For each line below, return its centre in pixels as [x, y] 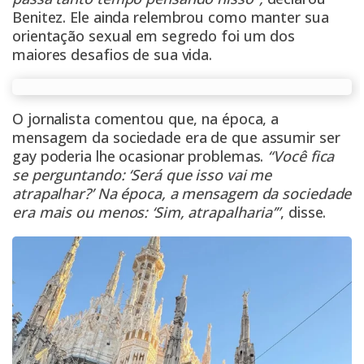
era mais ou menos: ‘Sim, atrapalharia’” [147, 212]
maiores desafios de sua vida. [113, 55]
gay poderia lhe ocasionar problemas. [138, 156]
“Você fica [299, 156]
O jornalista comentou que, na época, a [146, 119]
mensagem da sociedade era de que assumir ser [176, 138]
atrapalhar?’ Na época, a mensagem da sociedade [182, 194]
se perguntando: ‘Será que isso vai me [142, 175]
